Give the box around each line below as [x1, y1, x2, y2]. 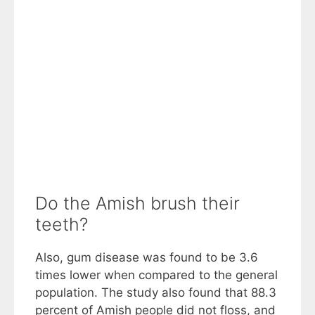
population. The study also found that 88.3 [35, 285, 276, 300]
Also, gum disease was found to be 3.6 [35, 250, 258, 264]
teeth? [35, 213, 88, 235]
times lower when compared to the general [35, 267, 278, 282]
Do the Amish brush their [35, 192, 240, 214]
